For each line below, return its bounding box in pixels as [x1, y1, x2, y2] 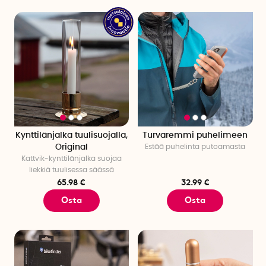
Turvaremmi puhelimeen [142, 131, 248, 140]
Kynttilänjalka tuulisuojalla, [15, 131, 128, 140]
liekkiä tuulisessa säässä [28, 166, 114, 174]
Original [55, 143, 88, 152]
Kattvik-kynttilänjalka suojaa [21, 155, 122, 163]
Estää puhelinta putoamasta [145, 143, 246, 151]
